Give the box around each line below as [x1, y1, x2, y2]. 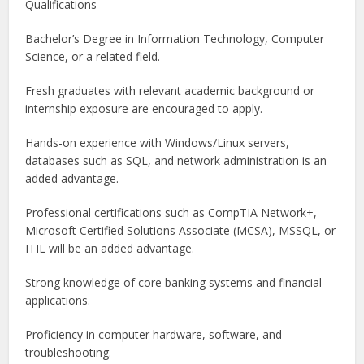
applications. [25, 292, 91, 309]
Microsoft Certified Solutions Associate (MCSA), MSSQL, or [25, 223, 336, 239]
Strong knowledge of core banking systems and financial [25, 275, 323, 291]
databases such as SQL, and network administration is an [25, 153, 327, 169]
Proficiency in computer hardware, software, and [25, 327, 283, 343]
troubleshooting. [25, 344, 112, 361]
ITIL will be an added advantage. [25, 240, 195, 257]
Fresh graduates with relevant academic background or [25, 83, 315, 99]
